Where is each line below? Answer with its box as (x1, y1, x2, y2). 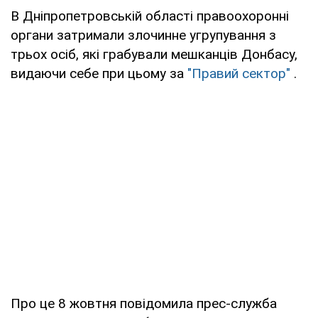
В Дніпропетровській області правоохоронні (11, 7, 289, 24)
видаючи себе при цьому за (11, 65, 187, 82)
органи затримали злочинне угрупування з (11, 26, 276, 43)
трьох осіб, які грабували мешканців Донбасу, (11, 45, 297, 62)
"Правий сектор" (187, 65, 290, 82)
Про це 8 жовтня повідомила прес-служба (11, 295, 277, 312)
